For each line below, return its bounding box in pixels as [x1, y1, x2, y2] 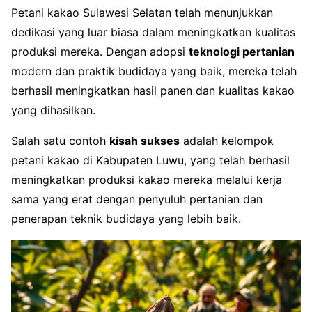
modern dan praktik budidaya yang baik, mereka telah [11, 64, 297, 79]
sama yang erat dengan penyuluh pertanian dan [11, 192, 263, 207]
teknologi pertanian [189, 45, 295, 59]
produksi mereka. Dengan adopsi [11, 45, 189, 59]
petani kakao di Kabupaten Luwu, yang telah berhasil [11, 153, 290, 168]
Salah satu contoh [11, 134, 109, 148]
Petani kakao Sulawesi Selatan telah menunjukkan [11, 6, 273, 20]
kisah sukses [109, 134, 180, 148]
